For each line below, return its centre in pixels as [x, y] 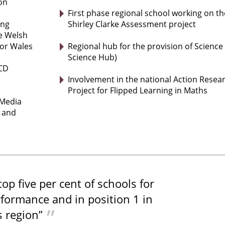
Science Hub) [92, 58]
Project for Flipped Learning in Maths [137, 91]
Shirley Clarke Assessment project [132, 24]
